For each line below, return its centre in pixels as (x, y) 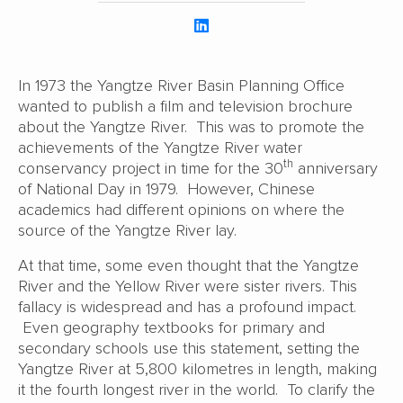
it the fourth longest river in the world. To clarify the (197, 389)
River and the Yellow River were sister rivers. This (188, 286)
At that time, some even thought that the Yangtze (188, 265)
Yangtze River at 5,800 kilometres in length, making (197, 368)
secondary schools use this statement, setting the (189, 348)
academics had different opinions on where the (181, 209)
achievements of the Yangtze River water (160, 147)
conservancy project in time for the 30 (151, 168)
